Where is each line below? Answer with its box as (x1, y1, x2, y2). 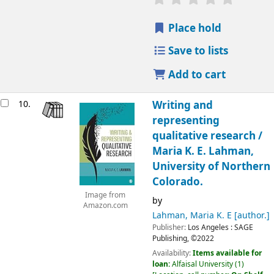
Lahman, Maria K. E (152, 209, 232, 222)
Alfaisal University (171, 259, 233, 270)
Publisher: (152, 221, 188, 233)
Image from (85, 190, 125, 201)
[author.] (231, 209, 270, 222)
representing (152, 113, 220, 128)
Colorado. (152, 174, 203, 190)
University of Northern (152, 158, 270, 174)
